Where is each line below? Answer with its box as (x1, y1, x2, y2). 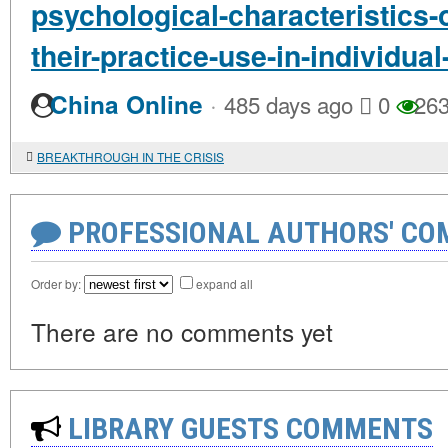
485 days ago (224, 88, 353, 120)
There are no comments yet (31, 314, 333, 349)
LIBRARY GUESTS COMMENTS (61, 411, 433, 446)
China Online (50, 87, 203, 122)
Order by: (31, 275, 84, 292)
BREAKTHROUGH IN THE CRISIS (37, 148, 224, 165)
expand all (196, 275, 253, 292)
